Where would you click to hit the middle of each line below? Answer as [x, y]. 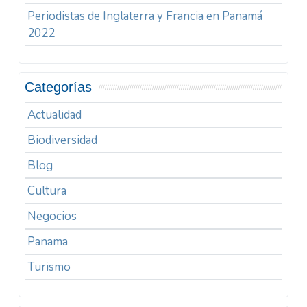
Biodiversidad [63, 140]
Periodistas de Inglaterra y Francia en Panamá [145, 16]
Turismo [49, 267]
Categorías [59, 87]
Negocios [52, 216]
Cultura [47, 191]
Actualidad [55, 114]
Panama [48, 241]
